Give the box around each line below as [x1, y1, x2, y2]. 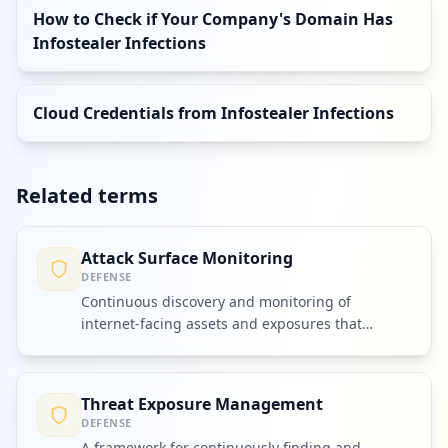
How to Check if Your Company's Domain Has [33, 8, 393, 30]
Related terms [16, 182, 158, 209]
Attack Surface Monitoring [81, 247, 293, 269]
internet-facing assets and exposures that [81, 314, 362, 333]
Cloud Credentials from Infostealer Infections [33, 102, 394, 124]
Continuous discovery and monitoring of [81, 292, 351, 311]
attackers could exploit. [81, 336, 236, 355]
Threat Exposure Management [81, 393, 323, 415]
